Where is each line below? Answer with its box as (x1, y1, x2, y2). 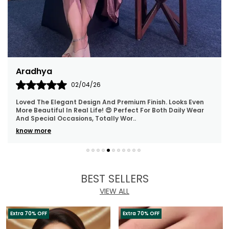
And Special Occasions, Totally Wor (11, 113, 129, 123)
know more (11, 126, 47, 135)
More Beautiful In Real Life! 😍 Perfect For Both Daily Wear (11, 105, 200, 114)
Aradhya (11, 65, 48, 77)
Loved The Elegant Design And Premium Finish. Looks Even (11, 97, 200, 106)
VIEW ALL (100, 186, 129, 196)
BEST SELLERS (80, 171, 149, 186)
